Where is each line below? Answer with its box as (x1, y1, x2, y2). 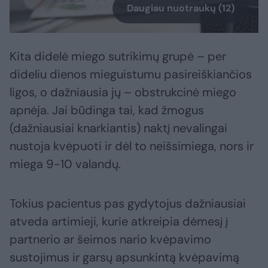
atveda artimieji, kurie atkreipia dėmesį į (10, 214, 228, 230)
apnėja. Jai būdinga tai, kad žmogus (10, 102, 204, 118)
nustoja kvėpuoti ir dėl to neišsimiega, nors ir (10, 138, 254, 154)
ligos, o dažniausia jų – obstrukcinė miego (10, 84, 236, 100)
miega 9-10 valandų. (10, 156, 121, 172)
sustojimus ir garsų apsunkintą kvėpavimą (10, 249, 239, 266)
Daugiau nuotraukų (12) (127, 2, 234, 15)
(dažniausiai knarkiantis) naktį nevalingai (10, 120, 227, 136)
